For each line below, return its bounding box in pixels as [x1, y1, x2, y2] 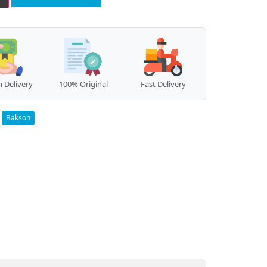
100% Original [58, 78, 108, 89]
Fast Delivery [140, 78, 186, 89]
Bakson [5, 112, 30, 123]
